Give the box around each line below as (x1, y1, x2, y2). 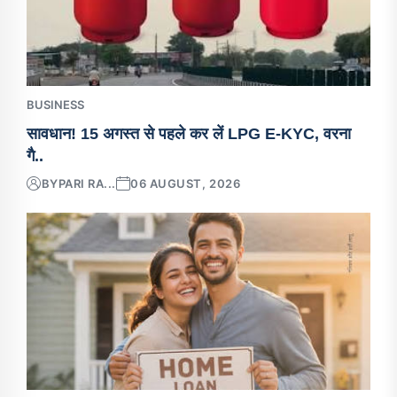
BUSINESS (27, 97, 84, 112)
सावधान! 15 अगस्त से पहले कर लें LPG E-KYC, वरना (27, 124, 351, 143)
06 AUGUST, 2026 (130, 175, 241, 191)
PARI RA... (58, 175, 116, 191)
